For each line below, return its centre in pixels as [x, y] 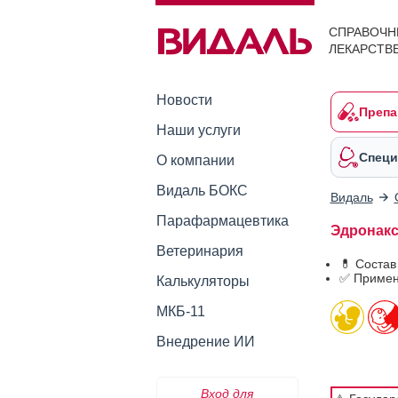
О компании [195, 160]
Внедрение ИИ [205, 342]
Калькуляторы [203, 281]
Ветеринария [199, 251]
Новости [184, 100]
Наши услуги [198, 130]
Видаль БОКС [202, 191]
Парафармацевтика [222, 221]
